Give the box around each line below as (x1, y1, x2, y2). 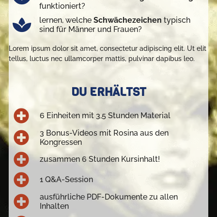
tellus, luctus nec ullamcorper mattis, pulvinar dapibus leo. (8, 55, 195, 63)
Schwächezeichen (93, 15, 162, 25)
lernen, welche (39, 15, 93, 25)
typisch (161, 15, 190, 25)
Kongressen (39, 137, 82, 147)
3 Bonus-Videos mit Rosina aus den (39, 128, 169, 138)
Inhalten (39, 201, 69, 211)
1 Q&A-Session (39, 175, 93, 185)
